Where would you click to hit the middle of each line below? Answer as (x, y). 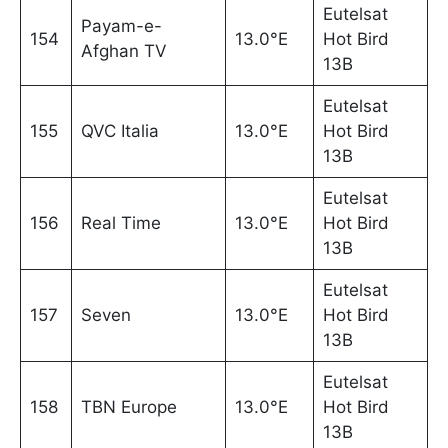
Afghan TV (123, 51)
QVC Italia (119, 131)
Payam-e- (121, 26)
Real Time (120, 223)
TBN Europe (128, 407)
